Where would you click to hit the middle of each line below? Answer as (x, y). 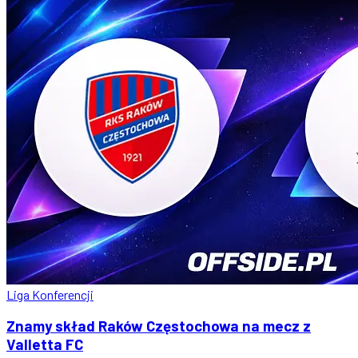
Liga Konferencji (50, 294)
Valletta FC (45, 344)
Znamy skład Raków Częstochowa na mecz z (159, 326)
